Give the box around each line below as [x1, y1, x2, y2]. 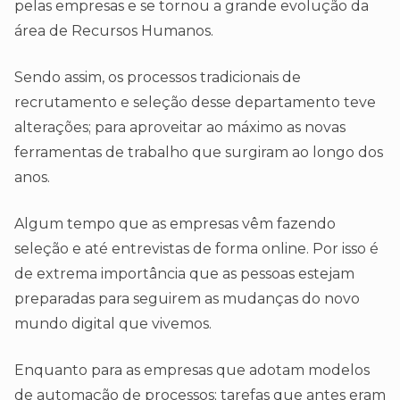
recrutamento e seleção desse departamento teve [14, 94, 376, 112]
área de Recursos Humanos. [14, 22, 213, 40]
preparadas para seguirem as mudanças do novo [14, 290, 360, 308]
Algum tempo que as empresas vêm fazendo [14, 215, 336, 233]
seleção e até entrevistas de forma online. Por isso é [14, 240, 379, 258]
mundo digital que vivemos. [14, 315, 212, 333]
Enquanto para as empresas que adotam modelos [14, 362, 370, 379]
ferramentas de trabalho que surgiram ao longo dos [14, 144, 383, 162]
